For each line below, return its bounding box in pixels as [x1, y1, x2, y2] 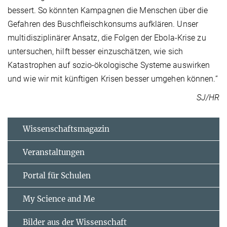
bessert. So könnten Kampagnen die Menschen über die [8, 6, 208, 16]
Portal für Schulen [23, 171, 91, 181]
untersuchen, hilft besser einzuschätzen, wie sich [8, 47, 183, 57]
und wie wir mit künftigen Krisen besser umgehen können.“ [8, 74, 218, 84]
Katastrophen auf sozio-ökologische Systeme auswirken [8, 60, 210, 70]
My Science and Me [23, 194, 95, 204]
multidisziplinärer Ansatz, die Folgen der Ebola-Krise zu [8, 33, 206, 43]
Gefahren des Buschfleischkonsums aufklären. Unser [8, 19, 198, 29]
